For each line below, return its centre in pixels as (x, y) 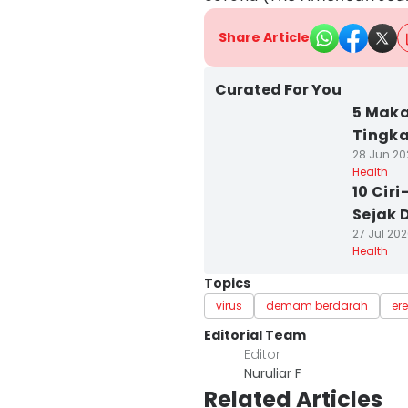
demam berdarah (317, 306)
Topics (227, 283)
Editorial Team (255, 335)
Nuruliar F (273, 373)
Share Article (264, 37)
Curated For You (278, 90)
